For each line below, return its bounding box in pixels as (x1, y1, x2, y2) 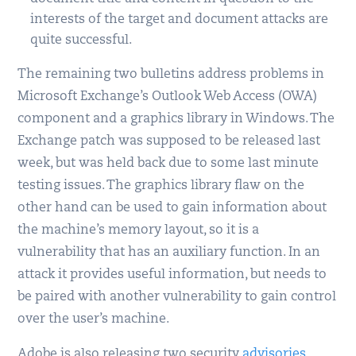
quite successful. (30, 33, 133, 47)
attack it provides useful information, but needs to (17, 268, 327, 281)
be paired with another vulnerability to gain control (17, 290, 337, 304)
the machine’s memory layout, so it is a (17, 223, 260, 237)
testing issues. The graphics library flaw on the (17, 179, 305, 192)
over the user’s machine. (17, 312, 170, 326)
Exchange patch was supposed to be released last (17, 134, 321, 148)
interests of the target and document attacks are (30, 13, 329, 26)
